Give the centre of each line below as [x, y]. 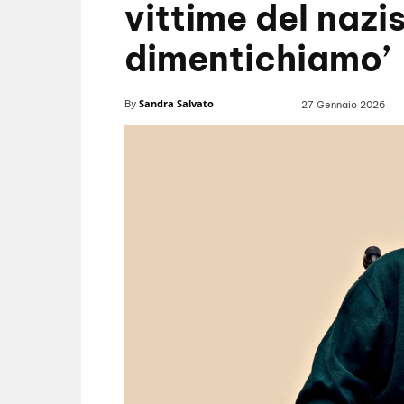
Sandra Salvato [176, 104]
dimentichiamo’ [257, 59]
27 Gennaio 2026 [344, 105]
